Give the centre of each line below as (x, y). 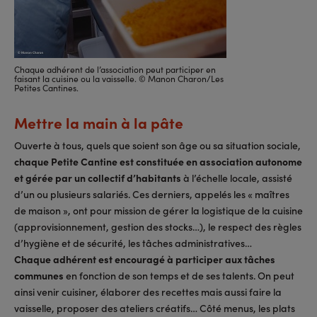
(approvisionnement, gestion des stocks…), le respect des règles (158, 227)
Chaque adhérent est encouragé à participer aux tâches (145, 259)
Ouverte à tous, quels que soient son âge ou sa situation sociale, (157, 145)
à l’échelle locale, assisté (237, 178)
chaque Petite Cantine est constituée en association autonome (158, 162)
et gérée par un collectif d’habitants (98, 178)
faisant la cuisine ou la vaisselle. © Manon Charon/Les (119, 78)
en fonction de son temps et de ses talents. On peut (179, 276)
